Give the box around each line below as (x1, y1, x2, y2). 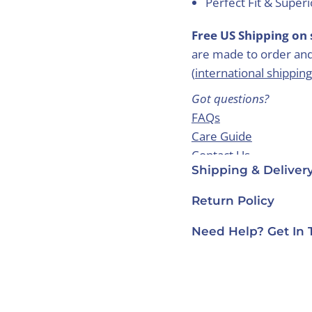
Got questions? (191, 91, 269, 107)
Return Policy (191, 194, 274, 208)
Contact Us (191, 147, 250, 164)
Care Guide (191, 128, 252, 145)
